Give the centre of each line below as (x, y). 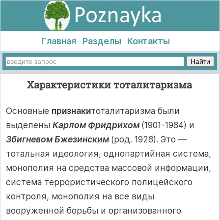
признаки (71, 111)
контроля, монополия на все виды (80, 196)
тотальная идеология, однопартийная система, (109, 154)
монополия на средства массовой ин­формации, (109, 168)
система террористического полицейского (99, 182)
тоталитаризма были (135, 111)
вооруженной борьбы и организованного (94, 211)
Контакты (149, 41)
